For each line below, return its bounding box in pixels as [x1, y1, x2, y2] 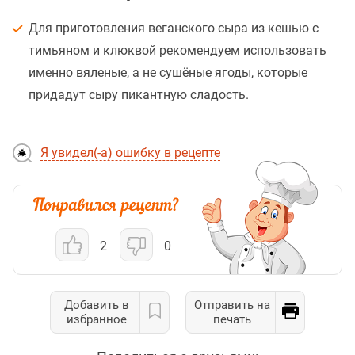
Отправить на [194, 297, 270, 312]
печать [213, 311, 251, 326]
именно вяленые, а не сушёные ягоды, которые [29, 64, 307, 80]
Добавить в [64, 297, 129, 312]
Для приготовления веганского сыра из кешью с [29, 20, 319, 36]
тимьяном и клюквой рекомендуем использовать [29, 42, 326, 58]
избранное [67, 311, 127, 326]
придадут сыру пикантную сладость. [29, 86, 249, 102]
